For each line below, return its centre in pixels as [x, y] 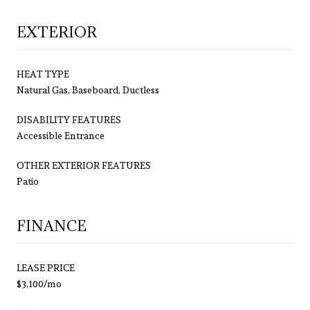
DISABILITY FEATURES [69, 119]
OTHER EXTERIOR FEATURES [84, 165]
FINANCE [52, 226]
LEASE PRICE [46, 267]
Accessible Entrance [61, 135]
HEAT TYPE [43, 74]
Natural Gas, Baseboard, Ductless [88, 90]
